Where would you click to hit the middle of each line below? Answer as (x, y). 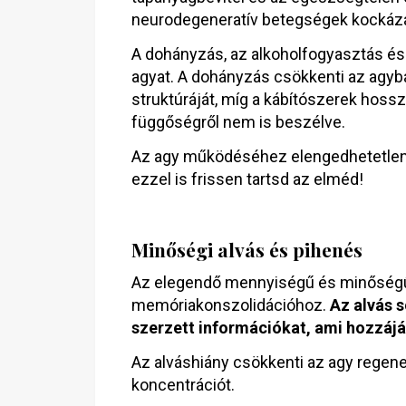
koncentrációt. (183, 385)
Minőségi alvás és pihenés (247, 249)
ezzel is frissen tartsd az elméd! (247, 179)
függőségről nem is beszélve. (238, 122)
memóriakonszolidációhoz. (231, 305)
